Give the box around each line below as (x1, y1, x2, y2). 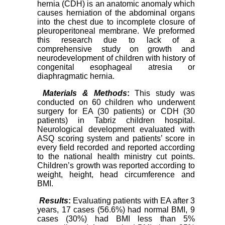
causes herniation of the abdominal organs (37, 9, 195, 18)
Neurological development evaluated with (37, 125, 195, 134)
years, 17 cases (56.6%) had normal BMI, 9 (37, 205, 195, 214)
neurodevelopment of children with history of (37, 54, 195, 63)
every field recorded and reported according (37, 143, 195, 152)
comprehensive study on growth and (37, 45, 195, 54)
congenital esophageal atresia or (37, 63, 195, 72)
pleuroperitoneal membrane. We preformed (37, 27, 195, 36)
